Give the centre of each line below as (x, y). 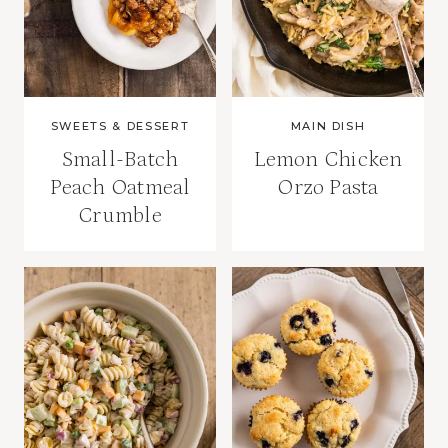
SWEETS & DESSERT (120, 126)
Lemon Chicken (328, 160)
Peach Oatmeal (120, 188)
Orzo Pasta (328, 188)
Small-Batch (120, 160)
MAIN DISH (328, 126)
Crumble (120, 216)
